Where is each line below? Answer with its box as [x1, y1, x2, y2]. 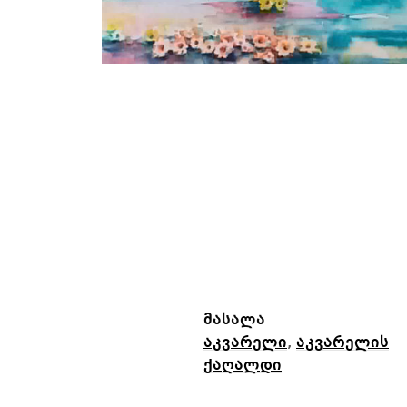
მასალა [203, 311, 265, 328]
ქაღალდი [203, 356, 282, 373]
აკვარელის [296, 333, 389, 351]
